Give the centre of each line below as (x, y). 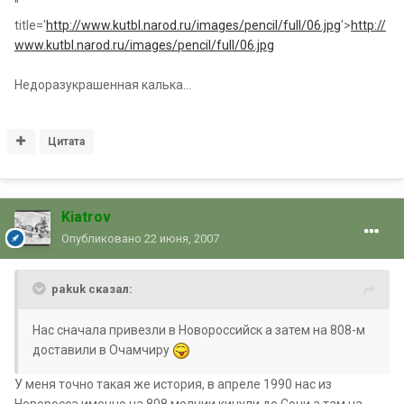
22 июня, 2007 (182, 239)
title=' (30, 26)
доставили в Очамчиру (102, 350)
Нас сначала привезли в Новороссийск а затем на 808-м (199, 331)
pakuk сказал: (92, 289)
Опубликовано (103, 239)
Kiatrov (86, 217)
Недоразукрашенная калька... (103, 85)
